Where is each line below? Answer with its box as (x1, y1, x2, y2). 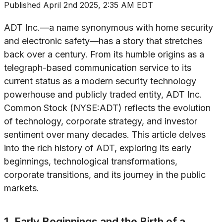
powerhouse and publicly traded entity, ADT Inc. (4, 89, 202, 100)
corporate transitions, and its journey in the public (4, 169, 206, 180)
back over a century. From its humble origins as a (4, 49, 204, 60)
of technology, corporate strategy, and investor (4, 116, 197, 127)
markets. (4, 183, 39, 194)
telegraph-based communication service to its (4, 62, 191, 73)
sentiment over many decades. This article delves (4, 129, 206, 140)
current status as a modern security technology (4, 76, 196, 87)
